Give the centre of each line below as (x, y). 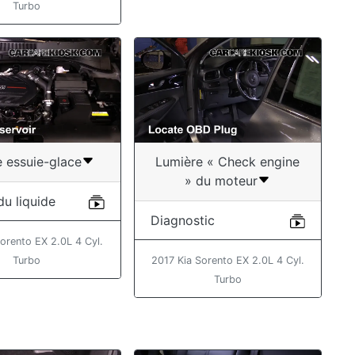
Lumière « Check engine (228, 161)
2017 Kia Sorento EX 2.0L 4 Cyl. (227, 261)
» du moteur (221, 180)
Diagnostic (182, 221)
